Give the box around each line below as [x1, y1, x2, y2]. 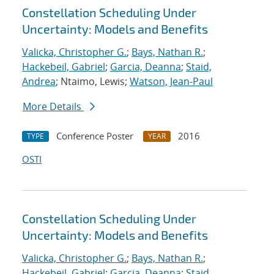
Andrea [22, 75, 56, 89]
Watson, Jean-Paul [130, 75, 213, 89]
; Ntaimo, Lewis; [56, 75, 130, 89]
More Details [23, 100, 84, 114]
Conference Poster [56, 130, 133, 143]
